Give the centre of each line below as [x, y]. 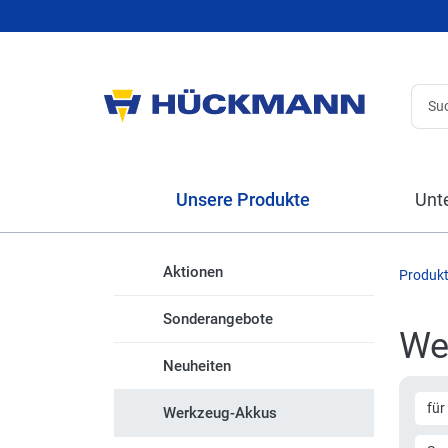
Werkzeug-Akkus [220, 413]
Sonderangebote [218, 319]
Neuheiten [197, 366]
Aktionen [193, 272]
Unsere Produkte [240, 199]
